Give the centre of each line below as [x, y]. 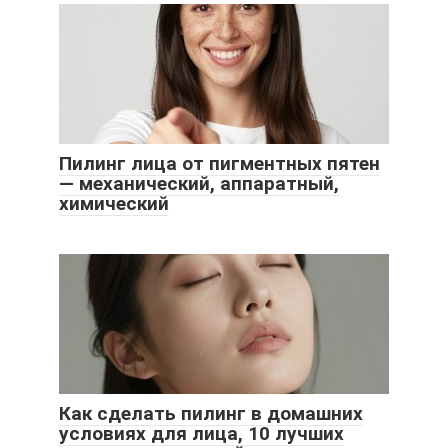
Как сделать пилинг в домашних [211, 414]
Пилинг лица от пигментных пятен [219, 164]
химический [114, 204]
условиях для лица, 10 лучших [201, 434]
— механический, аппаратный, [199, 184]
